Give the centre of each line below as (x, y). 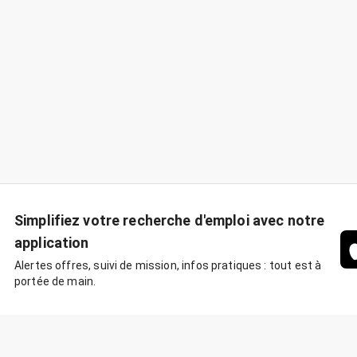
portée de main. (55, 281)
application (52, 243)
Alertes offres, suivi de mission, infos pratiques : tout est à (168, 265)
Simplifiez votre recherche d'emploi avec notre (170, 220)
